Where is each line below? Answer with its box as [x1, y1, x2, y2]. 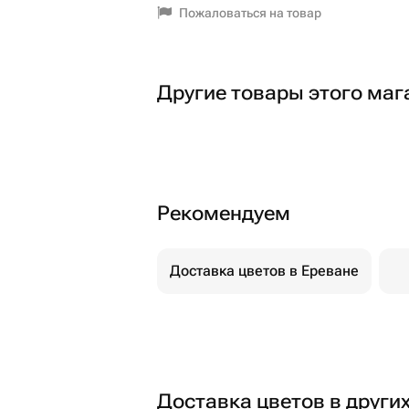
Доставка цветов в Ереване [170, 262, 359, 279]
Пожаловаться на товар [179, 5, 321, 20]
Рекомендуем [157, 202, 290, 225]
